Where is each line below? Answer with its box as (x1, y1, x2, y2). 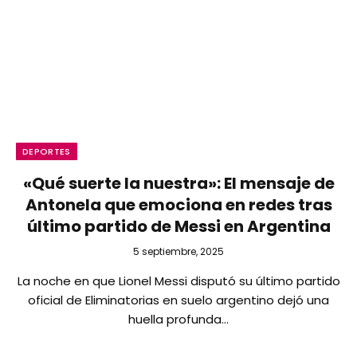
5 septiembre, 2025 (133, 244, 224, 258)
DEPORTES (22, 144, 71, 158)
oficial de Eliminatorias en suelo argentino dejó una (28, 291, 329, 308)
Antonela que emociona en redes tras (25, 193, 332, 216)
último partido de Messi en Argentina (26, 214, 331, 237)
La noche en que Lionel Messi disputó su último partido (17, 272, 340, 289)
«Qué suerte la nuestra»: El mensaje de (22, 171, 335, 194)
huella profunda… (128, 310, 229, 328)
